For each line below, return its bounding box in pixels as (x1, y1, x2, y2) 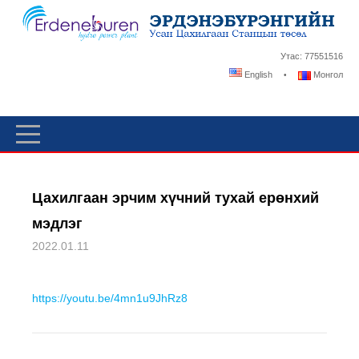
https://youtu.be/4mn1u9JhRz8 (32, 292, 188, 305)
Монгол (311, 70, 343, 80)
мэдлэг (32, 216, 83, 232)
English (242, 70, 272, 80)
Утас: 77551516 (280, 51, 343, 62)
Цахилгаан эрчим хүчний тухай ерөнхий (32, 190, 319, 206)
